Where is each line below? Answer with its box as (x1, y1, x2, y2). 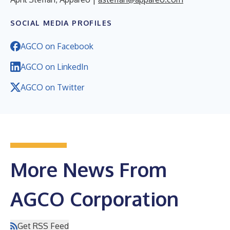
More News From (10, 157, 167, 182)
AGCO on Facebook (21, 41, 93, 51)
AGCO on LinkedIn (21, 61, 88, 72)
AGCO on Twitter (21, 82, 84, 92)
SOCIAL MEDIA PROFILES (10, 18, 112, 27)
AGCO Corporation (10, 186, 179, 211)
